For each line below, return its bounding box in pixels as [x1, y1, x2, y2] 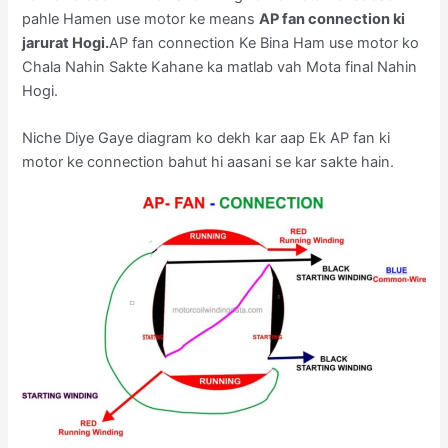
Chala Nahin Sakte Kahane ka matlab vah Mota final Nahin [22, 57, 418, 76]
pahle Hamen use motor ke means [22, 9, 260, 28]
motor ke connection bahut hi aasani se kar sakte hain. [22, 153, 395, 172]
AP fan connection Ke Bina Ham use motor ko [109, 33, 420, 52]
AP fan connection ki [259, 9, 406, 28]
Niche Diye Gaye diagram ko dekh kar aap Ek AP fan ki [22, 129, 391, 148]
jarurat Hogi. [22, 33, 110, 52]
